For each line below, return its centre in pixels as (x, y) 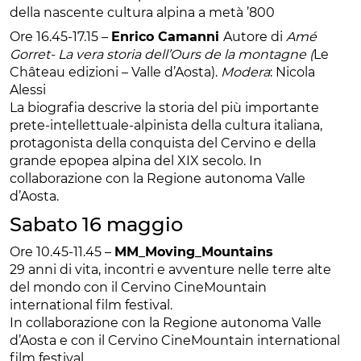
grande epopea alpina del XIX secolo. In (136, 160)
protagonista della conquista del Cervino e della (163, 143)
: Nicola (293, 72)
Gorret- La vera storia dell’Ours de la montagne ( (162, 54)
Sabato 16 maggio (99, 224)
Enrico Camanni (167, 36)
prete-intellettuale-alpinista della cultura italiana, (166, 125)
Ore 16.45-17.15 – (60, 36)
